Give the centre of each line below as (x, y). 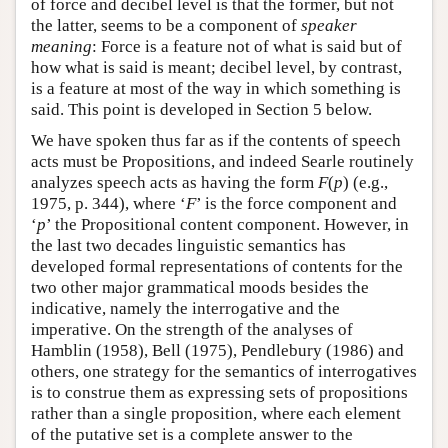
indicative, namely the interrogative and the (185, 308)
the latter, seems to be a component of (166, 25)
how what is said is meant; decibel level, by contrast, (216, 67)
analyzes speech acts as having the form (174, 182)
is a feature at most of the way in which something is (216, 88)
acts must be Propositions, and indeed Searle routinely (222, 161)
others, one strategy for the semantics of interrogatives (224, 371)
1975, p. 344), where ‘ (108, 203)
